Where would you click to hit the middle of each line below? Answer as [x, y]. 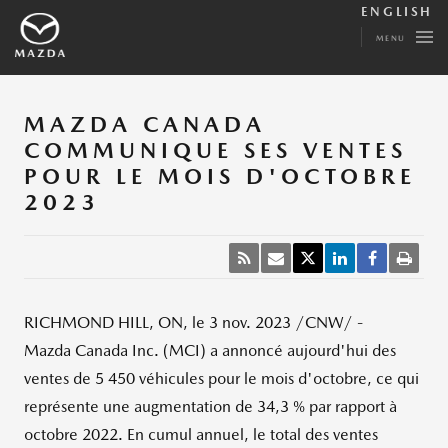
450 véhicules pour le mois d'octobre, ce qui [263, 378]
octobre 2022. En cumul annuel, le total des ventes [201, 434]
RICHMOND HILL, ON [103, 322]
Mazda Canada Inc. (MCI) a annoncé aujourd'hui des [210, 350]
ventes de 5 [64, 378]
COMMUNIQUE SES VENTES [215, 150]
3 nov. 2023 [250, 322]
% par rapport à [345, 406]
